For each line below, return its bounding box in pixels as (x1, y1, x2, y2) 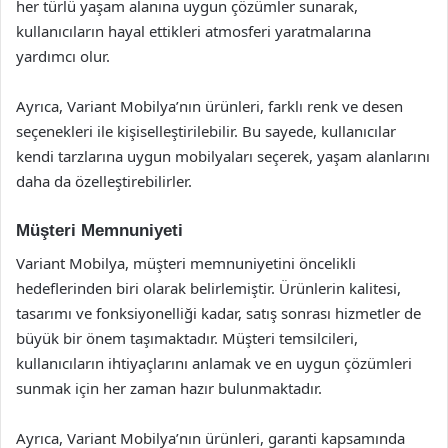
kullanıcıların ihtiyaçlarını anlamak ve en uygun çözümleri (16, 352, 412, 373)
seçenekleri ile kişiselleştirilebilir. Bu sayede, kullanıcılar (16, 121, 396, 141)
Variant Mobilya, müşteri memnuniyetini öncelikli (16, 252, 356, 273)
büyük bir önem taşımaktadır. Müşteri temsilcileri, (16, 327, 358, 348)
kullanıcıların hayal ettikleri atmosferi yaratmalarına (16, 21, 371, 41)
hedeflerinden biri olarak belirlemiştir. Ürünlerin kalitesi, (16, 277, 401, 298)
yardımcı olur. (16, 46, 110, 66)
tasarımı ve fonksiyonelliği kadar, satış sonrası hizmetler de (16, 302, 421, 323)
